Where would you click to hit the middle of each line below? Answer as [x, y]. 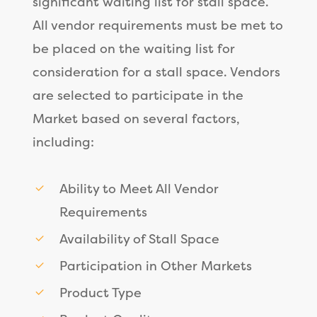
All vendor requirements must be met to [157, 25]
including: [63, 142]
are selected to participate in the [138, 95]
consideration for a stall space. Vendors [156, 71]
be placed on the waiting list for [133, 48]
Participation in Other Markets [155, 265]
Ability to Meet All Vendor [139, 188]
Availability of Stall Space [139, 238]
